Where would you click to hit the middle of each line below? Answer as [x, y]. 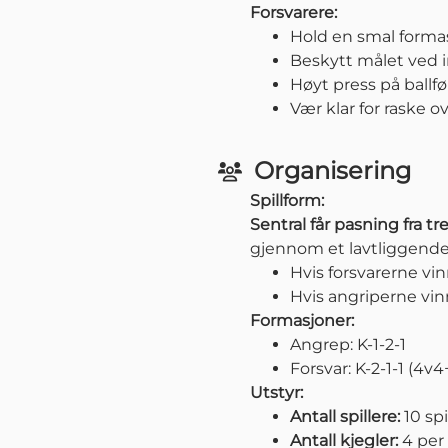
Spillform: [287, 201]
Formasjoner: [302, 321]
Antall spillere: [345, 417]
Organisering [332, 171]
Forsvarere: [293, 13]
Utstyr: [276, 393]
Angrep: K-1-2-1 [348, 345]
